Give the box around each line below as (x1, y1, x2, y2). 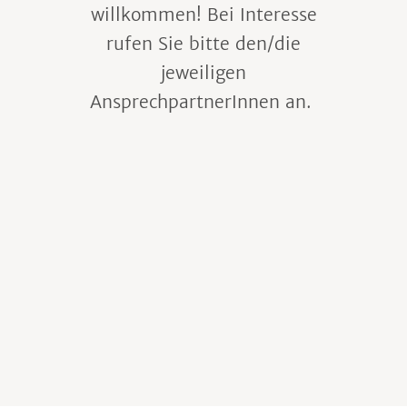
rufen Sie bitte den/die (106, 32, 301, 55)
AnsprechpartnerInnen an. (90, 90, 317, 113)
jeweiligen (161, 61, 246, 84)
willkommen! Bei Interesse (90, 3, 317, 25)
